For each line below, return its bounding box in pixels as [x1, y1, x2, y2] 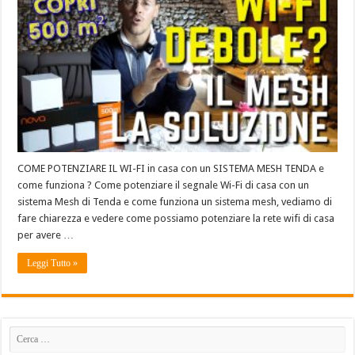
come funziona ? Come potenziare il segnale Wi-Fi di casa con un [17, 178, 310, 191]
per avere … [17, 228, 74, 241]
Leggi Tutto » [27, 257, 78, 269]
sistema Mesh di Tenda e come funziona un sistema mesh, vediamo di [17, 195, 333, 208]
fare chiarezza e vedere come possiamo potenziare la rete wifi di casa [17, 212, 335, 224]
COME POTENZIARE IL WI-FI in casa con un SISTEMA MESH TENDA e [17, 162, 325, 174]
